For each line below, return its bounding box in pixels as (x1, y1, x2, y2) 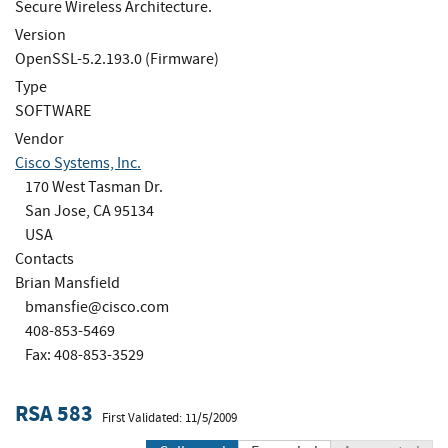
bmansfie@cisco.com (25, 296, 169, 317)
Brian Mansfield (15, 272, 120, 293)
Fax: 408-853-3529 (25, 344, 144, 365)
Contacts (15, 248, 74, 269)
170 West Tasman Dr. (25, 176, 163, 197)
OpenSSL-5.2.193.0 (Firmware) (15, 48, 219, 69)
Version (15, 24, 66, 45)
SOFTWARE (15, 100, 91, 121)
